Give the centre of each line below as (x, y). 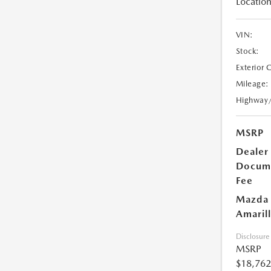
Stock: (247, 51)
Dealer (252, 151)
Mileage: (252, 83)
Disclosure (252, 236)
